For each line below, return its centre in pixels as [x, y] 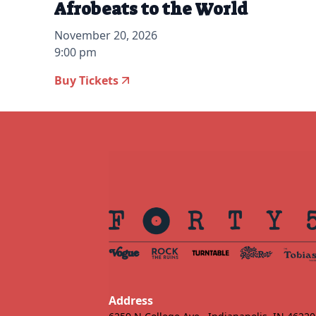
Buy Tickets [87, 81]
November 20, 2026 [106, 36]
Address [130, 301]
